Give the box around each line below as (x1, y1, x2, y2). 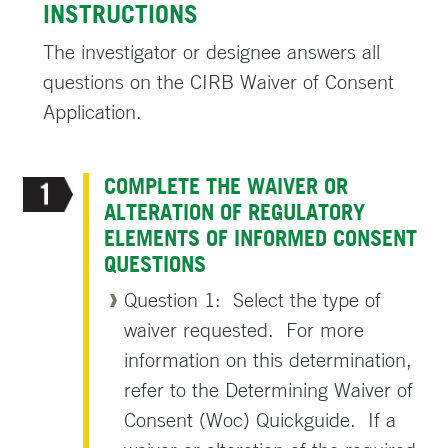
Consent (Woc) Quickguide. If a (124, 407, 397, 432)
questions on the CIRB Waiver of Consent (43, 69, 394, 94)
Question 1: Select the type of (124, 287, 382, 312)
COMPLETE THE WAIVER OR (104, 172, 349, 199)
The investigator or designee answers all (43, 39, 380, 64)
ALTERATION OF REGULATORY (104, 198, 366, 225)
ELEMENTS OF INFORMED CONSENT (104, 224, 418, 251)
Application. (43, 99, 142, 124)
